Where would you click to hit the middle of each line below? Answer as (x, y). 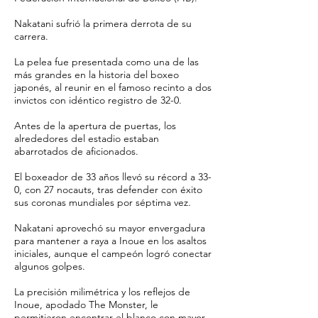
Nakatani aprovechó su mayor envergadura (110, 228)
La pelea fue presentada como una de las (106, 62)
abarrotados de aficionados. (76, 151)
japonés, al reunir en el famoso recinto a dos (113, 87)
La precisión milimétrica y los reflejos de (102, 292)
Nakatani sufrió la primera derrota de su (103, 23)
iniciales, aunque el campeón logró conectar (113, 253)
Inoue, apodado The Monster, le (86, 305)
